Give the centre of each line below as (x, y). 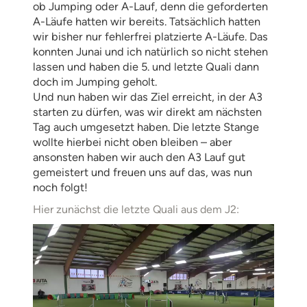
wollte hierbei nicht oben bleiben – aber (133, 142)
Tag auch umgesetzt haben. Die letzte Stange (146, 127)
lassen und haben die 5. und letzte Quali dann (146, 66)
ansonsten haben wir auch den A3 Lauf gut (139, 157)
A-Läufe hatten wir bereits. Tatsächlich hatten (147, 21)
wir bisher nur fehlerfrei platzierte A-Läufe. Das (150, 36)
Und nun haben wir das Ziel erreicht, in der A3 (148, 97)
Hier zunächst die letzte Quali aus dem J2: (136, 209)
